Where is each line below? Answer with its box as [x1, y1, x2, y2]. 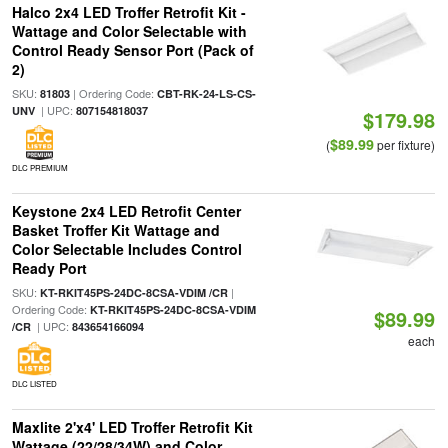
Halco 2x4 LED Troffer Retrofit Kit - [11, 2, 246, 22]
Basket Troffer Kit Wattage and [11, 220, 220, 240]
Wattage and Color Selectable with [11, 21, 247, 41]
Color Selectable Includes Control [11, 239, 242, 259]
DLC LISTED [11, 378, 57, 389]
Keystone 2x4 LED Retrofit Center [11, 201, 241, 221]
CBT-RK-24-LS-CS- [156, 86, 256, 101]
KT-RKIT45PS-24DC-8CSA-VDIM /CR [39, 285, 228, 300]
